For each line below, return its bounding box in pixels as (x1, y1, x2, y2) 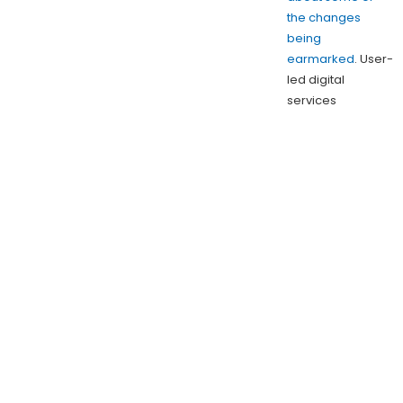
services (286, 91, 336, 109)
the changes (286, 8, 361, 26)
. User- (354, 49, 393, 67)
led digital (286, 70, 345, 88)
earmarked (286, 49, 354, 67)
